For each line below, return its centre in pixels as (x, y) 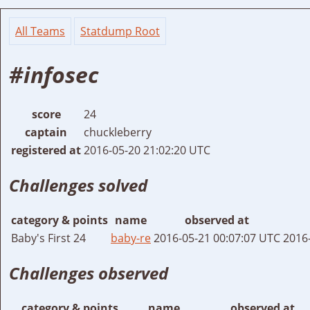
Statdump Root (120, 31)
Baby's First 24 (48, 238)
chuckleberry (118, 132)
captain (46, 132)
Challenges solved (78, 185)
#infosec (54, 75)
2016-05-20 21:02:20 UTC (147, 150)
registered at (46, 150)
